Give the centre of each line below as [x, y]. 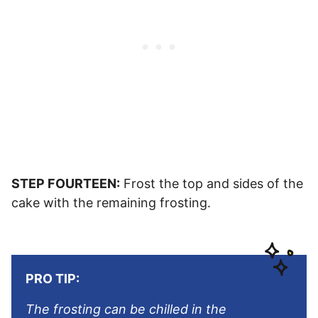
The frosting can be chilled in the [126, 309]
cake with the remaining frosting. [111, 202]
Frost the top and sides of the [212, 183]
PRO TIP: [53, 278]
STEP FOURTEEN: [66, 183]
